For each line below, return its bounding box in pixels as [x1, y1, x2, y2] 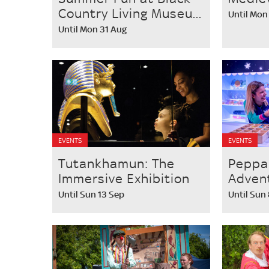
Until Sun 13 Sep [58, 189, 124, 200]
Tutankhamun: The [58, 156, 175, 171]
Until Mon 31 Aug [58, 23, 127, 35]
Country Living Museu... [58, 5, 202, 21]
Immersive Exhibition [58, 171, 190, 186]
